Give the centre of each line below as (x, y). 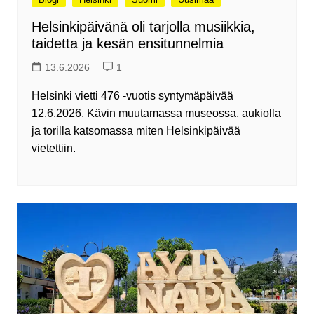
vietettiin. (53, 149)
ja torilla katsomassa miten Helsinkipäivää (136, 131)
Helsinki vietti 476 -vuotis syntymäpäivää (132, 96)
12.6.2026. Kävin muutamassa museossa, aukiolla (156, 114)
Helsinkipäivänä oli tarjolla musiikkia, (143, 27)
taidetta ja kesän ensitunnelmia (127, 44)
